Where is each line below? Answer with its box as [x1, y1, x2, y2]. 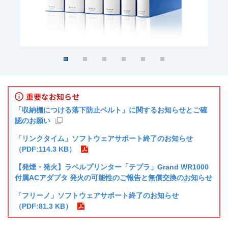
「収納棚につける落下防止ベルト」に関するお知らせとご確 [15, 106, 207, 114]
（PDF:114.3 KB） [15, 145, 76, 153]
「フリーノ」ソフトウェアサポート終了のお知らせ [15, 191, 179, 199]
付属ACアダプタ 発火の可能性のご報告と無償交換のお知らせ [15, 174, 212, 182]
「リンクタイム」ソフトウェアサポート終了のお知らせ [15, 134, 193, 142]
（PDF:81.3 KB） [15, 202, 72, 210]
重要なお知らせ [26, 92, 79, 102]
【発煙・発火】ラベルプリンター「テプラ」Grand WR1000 [15, 163, 209, 171]
